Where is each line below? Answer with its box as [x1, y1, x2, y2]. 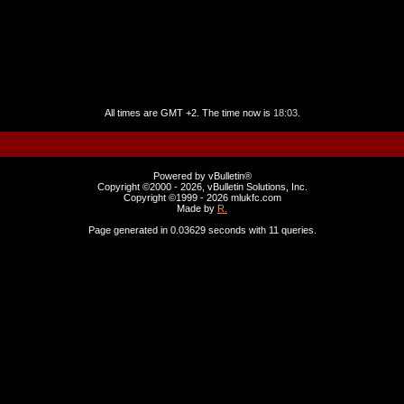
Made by [177, 203, 217, 214]
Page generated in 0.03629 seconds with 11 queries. [87, 225, 317, 235]
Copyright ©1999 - [123, 192, 207, 203]
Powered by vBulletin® [152, 170, 252, 181]
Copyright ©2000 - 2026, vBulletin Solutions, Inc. [96, 181, 308, 192]
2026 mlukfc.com [206, 192, 281, 203]
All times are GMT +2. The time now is [104, 107, 273, 118]
